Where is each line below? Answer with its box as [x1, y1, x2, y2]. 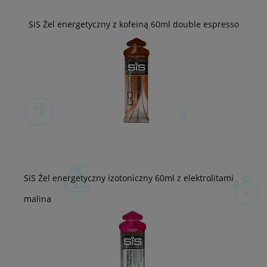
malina [24, 193, 51, 204]
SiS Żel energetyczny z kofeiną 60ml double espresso [28, 18, 239, 30]
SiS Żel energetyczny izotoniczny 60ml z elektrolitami [24, 172, 234, 184]
